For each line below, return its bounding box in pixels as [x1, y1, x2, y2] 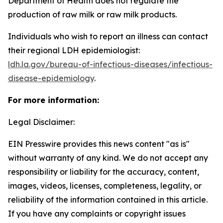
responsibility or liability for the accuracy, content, [8, 167, 199, 177]
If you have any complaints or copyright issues [8, 209, 186, 219]
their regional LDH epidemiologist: [8, 45, 140, 55]
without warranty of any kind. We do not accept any [8, 153, 208, 163]
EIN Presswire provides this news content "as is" [8, 139, 190, 149]
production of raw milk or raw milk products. [8, 9, 177, 19]
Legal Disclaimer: [8, 117, 75, 127]
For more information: [8, 95, 99, 105]
